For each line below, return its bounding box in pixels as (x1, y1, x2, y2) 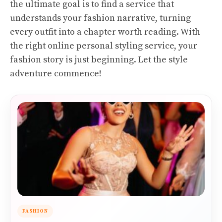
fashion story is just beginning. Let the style (10, 54, 188, 65)
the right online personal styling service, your (10, 40, 197, 52)
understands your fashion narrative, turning (10, 12, 191, 24)
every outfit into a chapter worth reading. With (10, 26, 200, 38)
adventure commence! (10, 68, 102, 79)
